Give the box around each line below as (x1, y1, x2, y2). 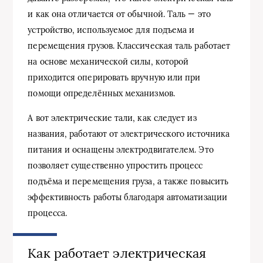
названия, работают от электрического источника (28, 129, 230, 140)
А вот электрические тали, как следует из (28, 113, 197, 124)
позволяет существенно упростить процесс (28, 160, 203, 171)
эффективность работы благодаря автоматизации (28, 192, 227, 203)
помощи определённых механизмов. (28, 88, 175, 99)
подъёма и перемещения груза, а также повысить (28, 176, 229, 187)
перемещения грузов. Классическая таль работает (28, 41, 231, 52)
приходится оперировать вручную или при (28, 72, 201, 83)
